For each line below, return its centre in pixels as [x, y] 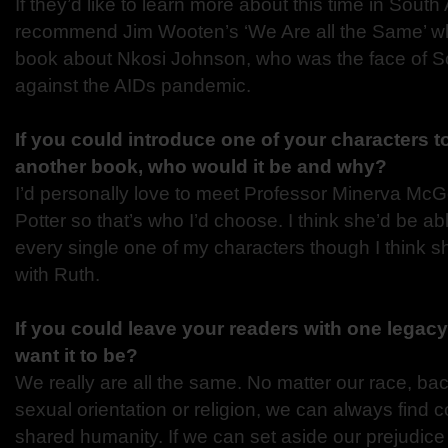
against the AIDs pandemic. [133, 85]
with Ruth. [57, 274]
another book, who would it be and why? [201, 166]
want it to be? [76, 355]
